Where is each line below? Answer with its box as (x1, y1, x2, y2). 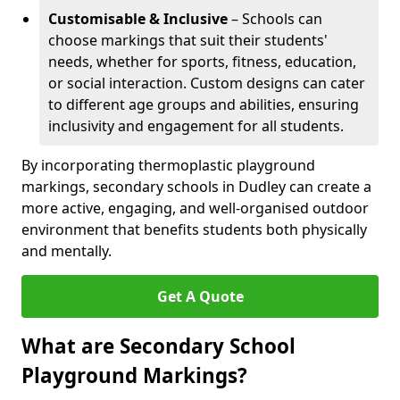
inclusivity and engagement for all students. (48, 116, 344, 136)
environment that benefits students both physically (21, 220, 367, 239)
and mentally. (21, 241, 112, 261)
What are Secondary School (21, 332, 296, 360)
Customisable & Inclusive (48, 9, 228, 29)
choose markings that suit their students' (48, 30, 328, 50)
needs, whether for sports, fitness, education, (48, 52, 356, 71)
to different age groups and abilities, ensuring (48, 95, 359, 114)
